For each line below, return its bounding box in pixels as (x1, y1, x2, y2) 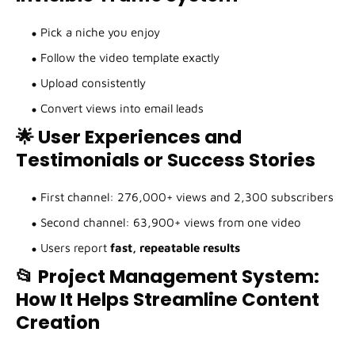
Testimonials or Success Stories (16, 147, 315, 174)
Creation (16, 310, 100, 336)
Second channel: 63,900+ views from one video (40, 216, 301, 230)
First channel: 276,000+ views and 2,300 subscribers (40, 190, 334, 204)
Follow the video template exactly (40, 51, 219, 65)
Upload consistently (40, 76, 146, 90)
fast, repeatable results (110, 241, 240, 255)
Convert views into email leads (40, 101, 204, 116)
